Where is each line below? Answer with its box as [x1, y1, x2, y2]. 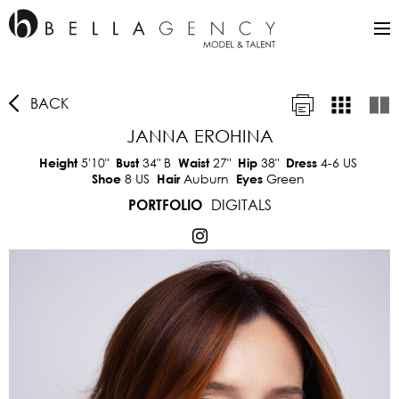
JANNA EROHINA [126, 126, 273, 146]
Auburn [183, 170, 229, 187]
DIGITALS [210, 195, 272, 214]
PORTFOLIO [127, 196, 202, 213]
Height [38, 155, 81, 170]
